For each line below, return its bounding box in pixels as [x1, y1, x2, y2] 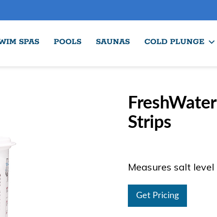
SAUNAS [96, 37, 130, 47]
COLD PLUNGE [144, 37, 204, 47]
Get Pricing [136, 191, 179, 200]
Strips [128, 114, 171, 131]
